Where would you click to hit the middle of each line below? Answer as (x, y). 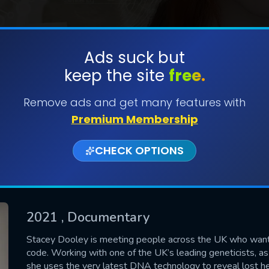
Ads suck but (134, 58)
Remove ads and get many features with (134, 102)
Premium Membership (134, 119)
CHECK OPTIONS (139, 150)
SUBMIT (134, 95)
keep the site (116, 76)
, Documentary (105, 217)
